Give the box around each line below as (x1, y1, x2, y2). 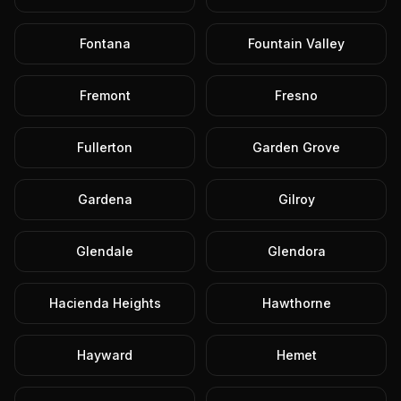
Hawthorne (261, 295, 331, 311)
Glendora (267, 243, 326, 259)
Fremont (79, 88, 131, 103)
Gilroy (277, 192, 315, 207)
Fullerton (77, 140, 132, 155)
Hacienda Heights (48, 295, 161, 311)
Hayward (77, 347, 132, 363)
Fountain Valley (248, 36, 345, 51)
